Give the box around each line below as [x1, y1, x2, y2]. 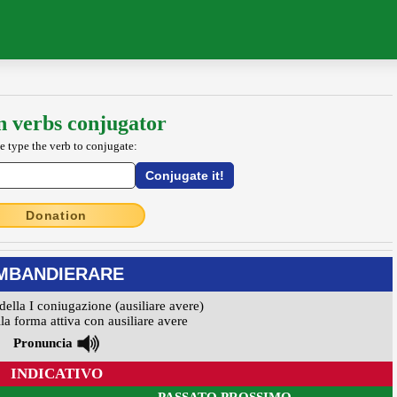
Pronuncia [13, 336, 73, 351]
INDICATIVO [10, 365, 103, 383]
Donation [26, 208, 87, 223]
